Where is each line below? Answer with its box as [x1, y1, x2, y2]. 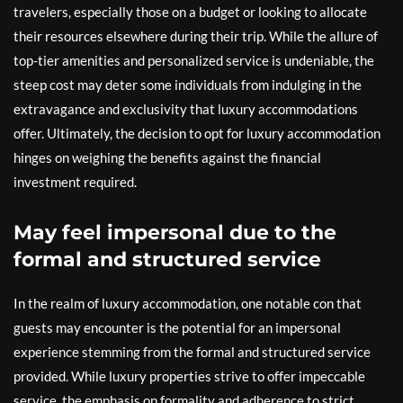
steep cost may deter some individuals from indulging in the [13, 76, 362, 93]
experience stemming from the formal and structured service [13, 344, 371, 360]
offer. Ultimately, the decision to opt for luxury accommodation [13, 125, 381, 141]
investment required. [13, 174, 137, 190]
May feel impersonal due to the [13, 220, 336, 245]
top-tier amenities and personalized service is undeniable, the [13, 52, 374, 68]
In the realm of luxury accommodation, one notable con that [13, 295, 362, 311]
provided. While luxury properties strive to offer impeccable [13, 368, 365, 384]
